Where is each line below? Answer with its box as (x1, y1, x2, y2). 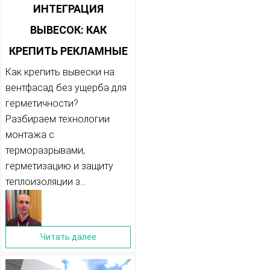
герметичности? (5, 98, 78, 110)
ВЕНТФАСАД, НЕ (25, 87, 111, 100)
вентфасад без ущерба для (5, 82, 127, 94)
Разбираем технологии (5, 113, 110, 125)
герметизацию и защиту (5, 160, 113, 172)
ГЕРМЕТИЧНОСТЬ (21, 129, 115, 142)
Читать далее (40, 232, 96, 242)
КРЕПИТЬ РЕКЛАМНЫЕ (8, 45, 128, 58)
